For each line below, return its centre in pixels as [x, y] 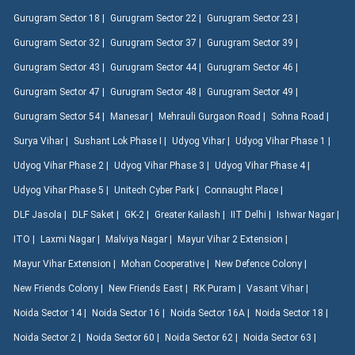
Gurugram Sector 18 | [60, 18]
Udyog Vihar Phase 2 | [62, 165]
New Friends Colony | [59, 288]
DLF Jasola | [41, 214]
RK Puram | [218, 288]
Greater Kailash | [191, 214]
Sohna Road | [301, 116]
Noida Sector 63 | [281, 337]
